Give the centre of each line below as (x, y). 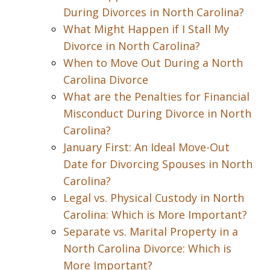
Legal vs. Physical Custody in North (154, 198)
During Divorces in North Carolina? (154, 12)
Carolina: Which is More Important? (155, 215)
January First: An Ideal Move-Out (146, 147)
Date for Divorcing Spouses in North (158, 164)
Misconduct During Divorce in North (157, 113)
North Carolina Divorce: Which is (147, 248)
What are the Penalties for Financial (156, 96)
